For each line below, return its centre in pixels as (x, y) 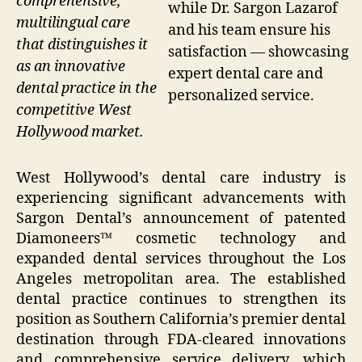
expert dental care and (246, 74)
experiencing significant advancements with (181, 198)
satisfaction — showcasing (259, 52)
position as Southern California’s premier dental (181, 319)
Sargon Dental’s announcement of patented (181, 218)
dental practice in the (86, 89)
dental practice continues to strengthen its (181, 299)
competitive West (74, 111)
